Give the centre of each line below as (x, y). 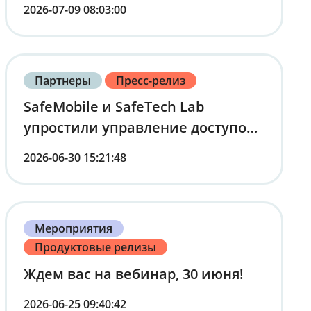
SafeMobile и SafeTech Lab (114, 107)
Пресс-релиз (151, 81)
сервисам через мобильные (123, 169)
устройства (62, 190)
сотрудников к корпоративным (133, 149)
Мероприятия (73, 229)
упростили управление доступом (140, 128)
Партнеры (62, 81)
